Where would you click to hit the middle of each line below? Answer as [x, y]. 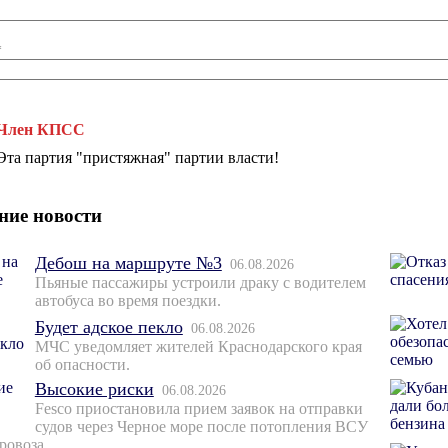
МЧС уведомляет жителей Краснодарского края [198, 347]
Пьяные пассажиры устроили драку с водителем [200, 283]
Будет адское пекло [108, 327]
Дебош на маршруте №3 [128, 263]
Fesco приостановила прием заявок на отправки [198, 409]
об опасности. [82, 365]
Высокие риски [94, 389]
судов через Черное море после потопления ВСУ [201, 427]
